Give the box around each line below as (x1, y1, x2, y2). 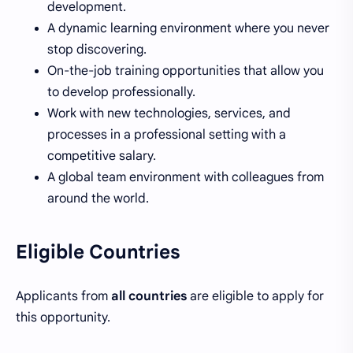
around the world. (47, 190, 149, 206)
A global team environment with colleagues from (47, 169, 324, 185)
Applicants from (16, 288, 111, 305)
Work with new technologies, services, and (47, 105, 291, 121)
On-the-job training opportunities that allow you (47, 62, 324, 79)
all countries (111, 288, 187, 305)
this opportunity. (16, 310, 110, 326)
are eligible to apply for (187, 288, 324, 305)
